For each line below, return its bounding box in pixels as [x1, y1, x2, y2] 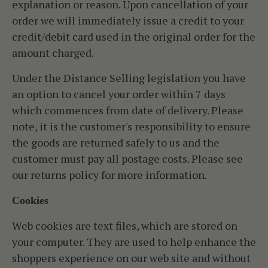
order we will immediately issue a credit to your [12, 13, 244, 28]
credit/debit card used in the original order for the [12, 29, 255, 44]
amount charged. [12, 45, 94, 60]
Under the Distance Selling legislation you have [12, 71, 246, 86]
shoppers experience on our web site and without [12, 251, 251, 266]
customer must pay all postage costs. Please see [12, 151, 243, 166]
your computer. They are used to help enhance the [12, 234, 256, 249]
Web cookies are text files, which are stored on [12, 218, 237, 233]
